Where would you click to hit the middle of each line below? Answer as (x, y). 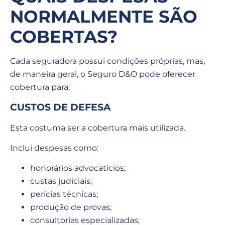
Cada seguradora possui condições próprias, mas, (107, 61)
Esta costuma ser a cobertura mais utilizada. (98, 128)
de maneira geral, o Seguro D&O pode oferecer (103, 74)
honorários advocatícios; (78, 168)
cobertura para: (40, 87)
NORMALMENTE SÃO (104, 17)
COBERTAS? (64, 37)
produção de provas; (71, 207)
